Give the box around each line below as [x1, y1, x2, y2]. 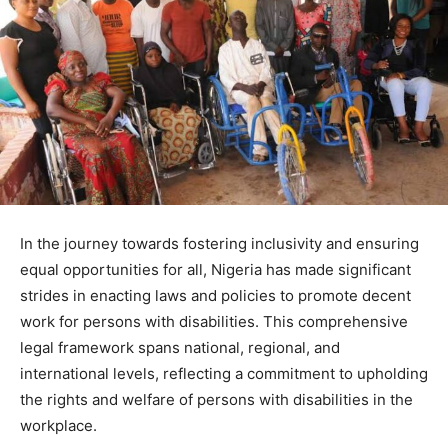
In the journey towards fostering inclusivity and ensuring [20, 233, 419, 253]
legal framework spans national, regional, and [20, 337, 340, 357]
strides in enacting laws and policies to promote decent [20, 285, 411, 305]
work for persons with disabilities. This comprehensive [20, 311, 408, 331]
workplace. [20, 415, 97, 435]
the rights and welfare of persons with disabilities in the [20, 389, 413, 409]
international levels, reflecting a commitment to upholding [20, 363, 428, 383]
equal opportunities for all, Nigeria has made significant [20, 259, 411, 279]
